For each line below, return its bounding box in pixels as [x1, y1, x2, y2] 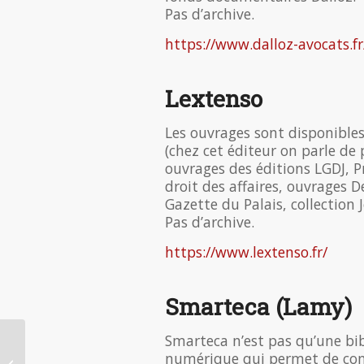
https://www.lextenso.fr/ [165, 242, 327, 262]
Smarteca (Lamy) [165, 292, 352, 323]
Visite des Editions [28, 348, 118, 362]
